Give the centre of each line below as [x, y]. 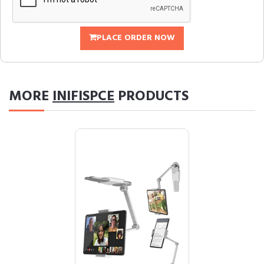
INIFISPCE [83, 97]
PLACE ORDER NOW [136, 38]
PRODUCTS [151, 97]
